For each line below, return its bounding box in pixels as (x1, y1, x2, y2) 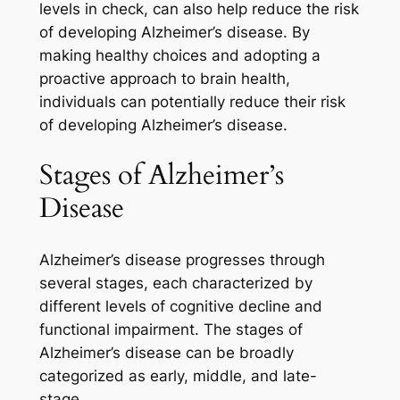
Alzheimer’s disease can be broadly (38, 344, 294, 362)
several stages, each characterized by (38, 274, 312, 293)
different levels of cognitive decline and (38, 297, 322, 316)
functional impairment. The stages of (38, 321, 303, 339)
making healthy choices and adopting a (38, 46, 321, 64)
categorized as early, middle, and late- (38, 367, 317, 386)
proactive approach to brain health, (38, 69, 290, 87)
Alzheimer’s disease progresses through (38, 251, 325, 270)
